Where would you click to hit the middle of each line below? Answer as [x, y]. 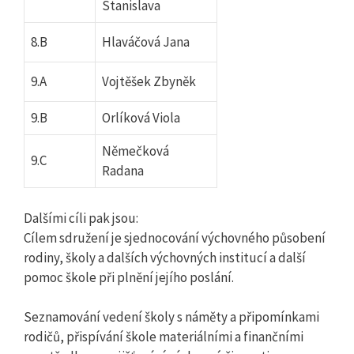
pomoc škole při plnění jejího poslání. [129, 277]
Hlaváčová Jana [146, 42]
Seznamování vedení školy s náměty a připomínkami [171, 317]
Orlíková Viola [141, 118]
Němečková [136, 151]
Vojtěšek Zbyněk [149, 82]
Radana [123, 171]
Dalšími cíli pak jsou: [81, 218]
